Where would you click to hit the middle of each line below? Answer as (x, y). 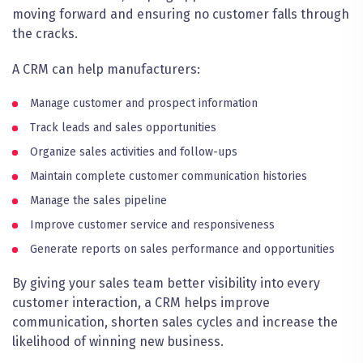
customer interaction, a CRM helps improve (141, 302)
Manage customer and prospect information (144, 103)
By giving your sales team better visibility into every (166, 283)
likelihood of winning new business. (118, 341)
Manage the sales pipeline (98, 200)
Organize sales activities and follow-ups (134, 152)
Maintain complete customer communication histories (169, 176)
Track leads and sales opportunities (123, 127)
